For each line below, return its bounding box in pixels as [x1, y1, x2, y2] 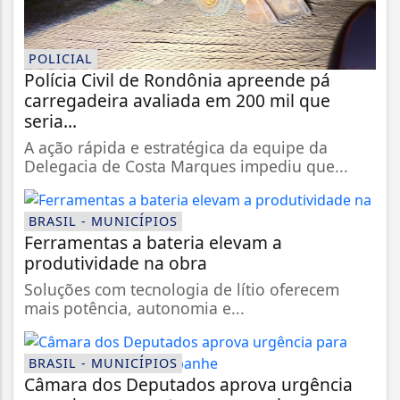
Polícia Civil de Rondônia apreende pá [24, 67, 330, 92]
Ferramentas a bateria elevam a [24, 229, 282, 254]
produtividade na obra [24, 250, 207, 275]
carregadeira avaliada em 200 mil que [24, 87, 330, 112]
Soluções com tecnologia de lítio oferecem [24, 278, 339, 300]
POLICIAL [29, 49, 93, 67]
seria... [24, 108, 77, 133]
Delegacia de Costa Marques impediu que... [24, 154, 348, 177]
